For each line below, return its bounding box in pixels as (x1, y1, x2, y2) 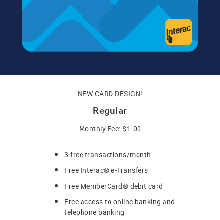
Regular (93, 105, 127, 116)
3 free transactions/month (64, 149, 151, 159)
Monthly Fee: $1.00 (79, 123, 141, 133)
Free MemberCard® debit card (64, 181, 163, 191)
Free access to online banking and (64, 196, 175, 206)
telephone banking (64, 207, 125, 217)
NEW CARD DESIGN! (77, 88, 143, 98)
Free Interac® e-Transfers (64, 165, 148, 175)
